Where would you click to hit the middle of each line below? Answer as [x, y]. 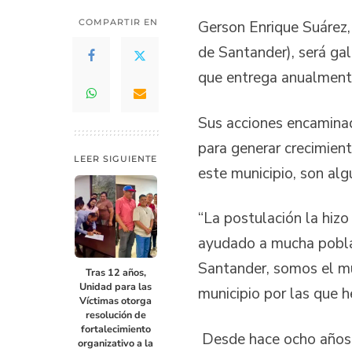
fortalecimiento [115, 329]
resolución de [115, 315]
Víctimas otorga [115, 301]
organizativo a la [115, 343]
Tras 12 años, [115, 273]
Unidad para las [115, 287]
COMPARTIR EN [118, 22]
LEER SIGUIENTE [115, 159]
